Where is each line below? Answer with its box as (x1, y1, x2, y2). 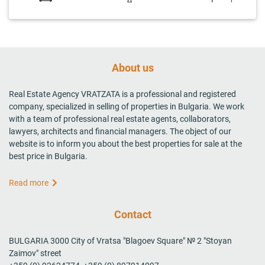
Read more (9, 177, 52, 188)
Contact (114, 208, 151, 221)
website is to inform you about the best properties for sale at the (9, 138, 242, 148)
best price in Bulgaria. (9, 151, 88, 161)
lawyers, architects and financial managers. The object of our (9, 126, 231, 136)
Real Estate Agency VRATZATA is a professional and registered (9, 89, 236, 99)
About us (111, 61, 154, 74)
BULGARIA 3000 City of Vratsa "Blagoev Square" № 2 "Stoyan (9, 235, 232, 245)
